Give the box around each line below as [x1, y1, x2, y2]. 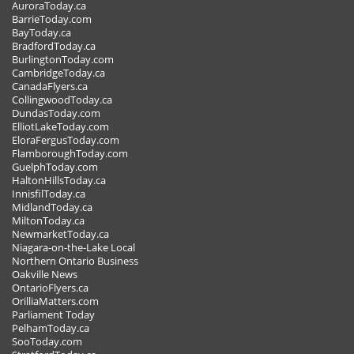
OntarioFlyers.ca [12, 281, 88, 296]
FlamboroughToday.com [12, 147, 128, 161]
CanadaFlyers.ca [12, 80, 88, 94]
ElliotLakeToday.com [12, 120, 109, 134]
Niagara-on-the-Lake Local [12, 241, 135, 255]
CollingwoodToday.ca [12, 93, 112, 107]
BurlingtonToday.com [12, 53, 114, 67]
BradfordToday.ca [12, 40, 96, 54]
